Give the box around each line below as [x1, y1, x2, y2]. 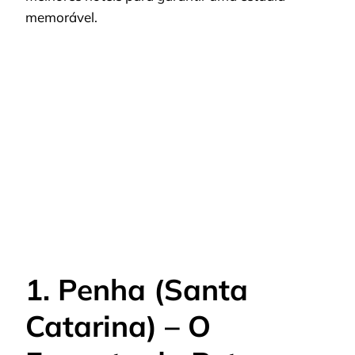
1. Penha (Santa [25, 271, 248, 308]
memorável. [25, 9, 97, 26]
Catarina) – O [25, 307, 211, 345]
